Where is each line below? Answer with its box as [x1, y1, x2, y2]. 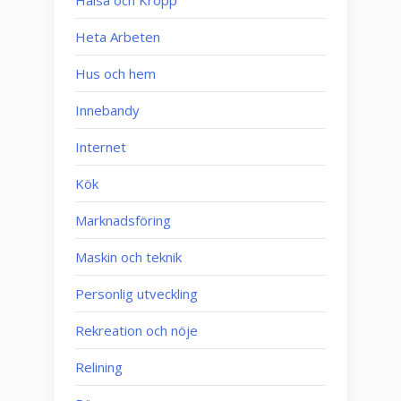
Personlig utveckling [75, 284, 198, 303]
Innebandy [75, 100, 140, 119]
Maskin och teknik [75, 247, 182, 266]
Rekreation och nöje [75, 320, 198, 339]
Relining [75, 357, 123, 376]
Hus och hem [75, 64, 156, 82]
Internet [75, 137, 126, 156]
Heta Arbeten [75, 27, 160, 46]
